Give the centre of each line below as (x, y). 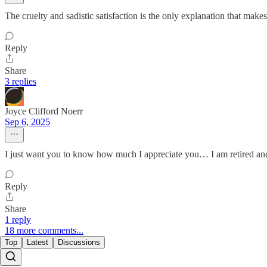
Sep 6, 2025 (27, 122)
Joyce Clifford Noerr (44, 111)
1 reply (18, 219)
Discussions (79, 242)
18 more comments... (44, 230)
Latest (38, 242)
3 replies (21, 81)
